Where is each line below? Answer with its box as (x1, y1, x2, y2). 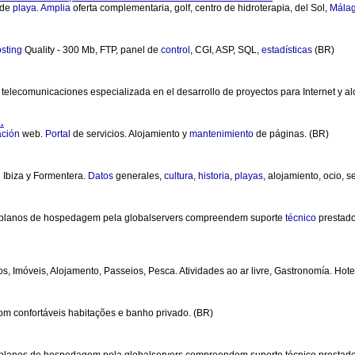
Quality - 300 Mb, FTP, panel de (22, 44, 161, 55)
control (161, 44, 190, 55)
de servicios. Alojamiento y (71, 128, 189, 139)
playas (235, 170, 263, 181)
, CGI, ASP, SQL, (190, 44, 261, 55)
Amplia (40, 2, 71, 13)
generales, (113, 170, 164, 181)
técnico (285, 212, 316, 223)
